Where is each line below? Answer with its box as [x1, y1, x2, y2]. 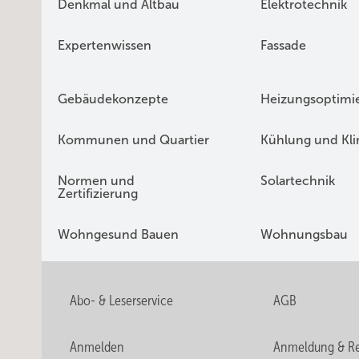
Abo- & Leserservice [70, 292, 173, 309]
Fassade [260, 38, 306, 52]
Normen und [58, 174, 135, 188]
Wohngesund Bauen [58, 228, 179, 241]
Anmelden [70, 339, 124, 355]
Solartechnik [260, 174, 335, 188]
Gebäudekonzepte [58, 92, 168, 106]
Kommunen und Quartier [58, 133, 209, 147]
